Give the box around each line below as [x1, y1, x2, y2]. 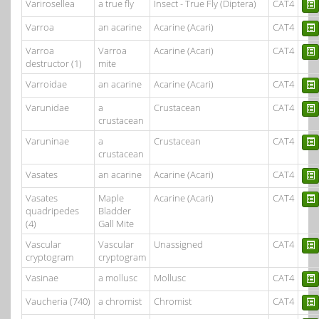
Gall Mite [98, 217, 134, 230]
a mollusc [98, 271, 137, 284]
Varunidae [26, 101, 69, 114]
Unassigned [154, 238, 203, 251]
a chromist [98, 295, 142, 308]
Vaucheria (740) [26, 295, 90, 308]
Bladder [98, 204, 131, 217]
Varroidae [26, 78, 67, 90]
